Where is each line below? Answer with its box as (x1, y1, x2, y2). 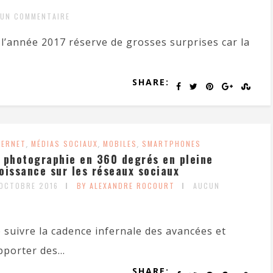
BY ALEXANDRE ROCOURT (77, 180, 175, 191)
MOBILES (103, 138, 137, 149)
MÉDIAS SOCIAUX (31, 138, 98, 149)
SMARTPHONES (142, 138, 201, 149)
